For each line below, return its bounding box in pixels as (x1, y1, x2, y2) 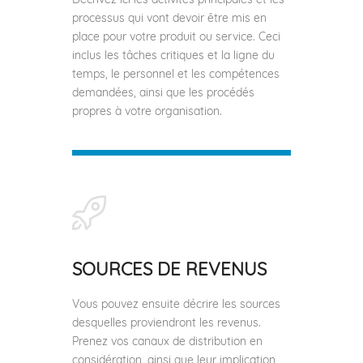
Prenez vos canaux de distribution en (72, 333, 263, 348)
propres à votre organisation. (72, 103, 222, 118)
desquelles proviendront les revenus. (72, 314, 261, 330)
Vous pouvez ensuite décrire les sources (72, 296, 280, 311)
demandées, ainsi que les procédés (72, 84, 254, 100)
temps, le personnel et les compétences (72, 66, 280, 81)
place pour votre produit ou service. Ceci (72, 28, 280, 44)
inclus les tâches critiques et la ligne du (72, 47, 275, 62)
